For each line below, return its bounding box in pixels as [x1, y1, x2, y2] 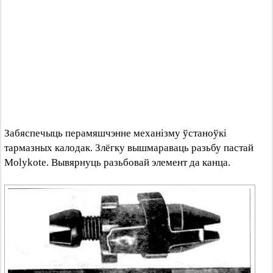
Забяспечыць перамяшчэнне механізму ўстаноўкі [4, 127, 227, 139]
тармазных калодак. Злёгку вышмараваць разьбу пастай [4, 142, 253, 154]
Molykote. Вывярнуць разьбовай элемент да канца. [4, 157, 230, 168]
